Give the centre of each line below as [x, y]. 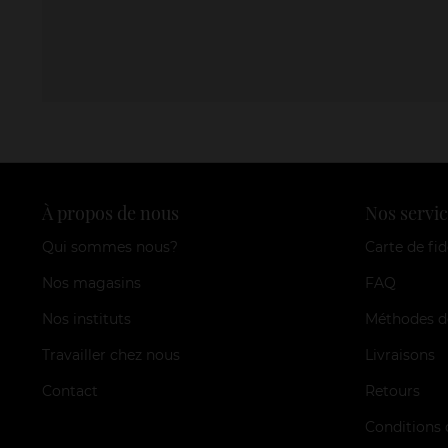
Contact [70, 390]
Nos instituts [86, 318]
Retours [392, 390]
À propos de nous [110, 212]
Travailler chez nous [111, 354]
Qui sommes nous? [110, 246]
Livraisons [399, 354]
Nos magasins [91, 282]
